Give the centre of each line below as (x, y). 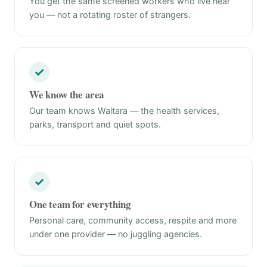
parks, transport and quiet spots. (95, 124)
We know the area (67, 94)
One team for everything (80, 204)
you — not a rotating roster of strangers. (110, 15)
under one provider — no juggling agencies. (116, 234)
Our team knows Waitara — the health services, (124, 111)
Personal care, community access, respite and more (133, 220)
